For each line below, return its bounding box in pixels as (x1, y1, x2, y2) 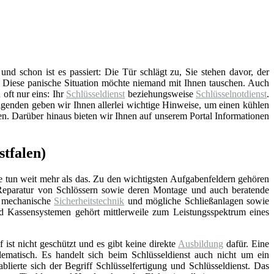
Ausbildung (178, 238, 223, 249)
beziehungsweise (125, 88, 196, 99)
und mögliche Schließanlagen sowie (124, 195, 270, 206)
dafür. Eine (223, 238, 269, 249)
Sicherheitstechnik (54, 195, 125, 206)
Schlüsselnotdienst (196, 88, 267, 99)
